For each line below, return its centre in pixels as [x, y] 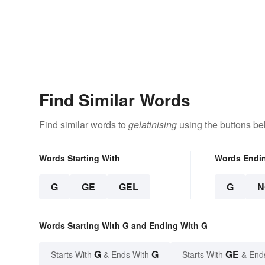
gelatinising [153, 125]
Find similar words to [84, 125]
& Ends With [126, 255]
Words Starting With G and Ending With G [123, 226]
